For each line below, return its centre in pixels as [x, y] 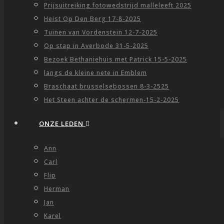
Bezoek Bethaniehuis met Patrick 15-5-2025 [115, 59]
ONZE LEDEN [62, 123]
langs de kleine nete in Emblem [95, 73]
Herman [57, 189]
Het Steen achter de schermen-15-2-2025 [111, 100]
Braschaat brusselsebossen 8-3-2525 [106, 86]
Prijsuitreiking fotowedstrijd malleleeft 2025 [118, 5]
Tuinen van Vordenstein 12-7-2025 [101, 32]
